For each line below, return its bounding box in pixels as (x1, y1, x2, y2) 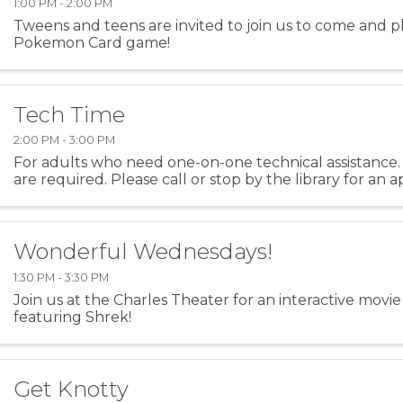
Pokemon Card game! (13, 33, 171, 51)
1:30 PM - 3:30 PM (13, 271, 110, 285)
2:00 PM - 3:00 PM (13, 133, 116, 148)
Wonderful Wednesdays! (13, 238, 273, 265)
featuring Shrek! (13, 309, 132, 327)
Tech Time (13, 101, 126, 128)
